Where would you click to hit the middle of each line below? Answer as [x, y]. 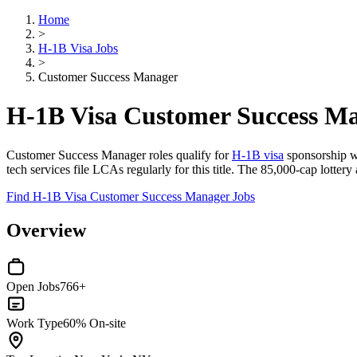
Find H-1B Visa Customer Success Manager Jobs [131, 196]
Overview [46, 230]
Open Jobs [33, 286]
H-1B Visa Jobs [78, 48]
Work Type [35, 323]
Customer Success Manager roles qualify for [119, 155]
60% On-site [94, 323]
